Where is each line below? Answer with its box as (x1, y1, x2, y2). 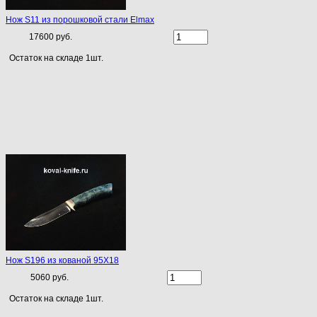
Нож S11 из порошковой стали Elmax (6, 15, 154, 25)
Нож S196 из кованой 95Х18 (6, 255, 119, 266)
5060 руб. (30, 272, 69, 283)
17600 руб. (29, 32, 72, 42)
